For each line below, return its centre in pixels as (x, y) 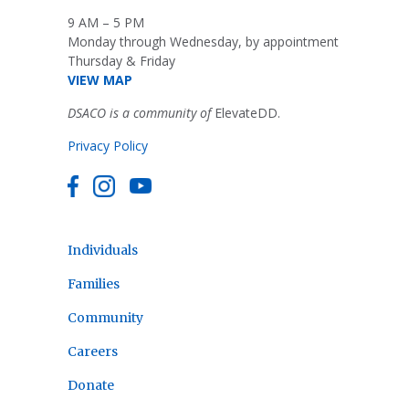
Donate (91, 385)
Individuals (103, 250)
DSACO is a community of (139, 112)
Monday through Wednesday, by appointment (203, 41)
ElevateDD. (246, 112)
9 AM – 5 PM (106, 22)
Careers (93, 351)
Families (94, 283)
